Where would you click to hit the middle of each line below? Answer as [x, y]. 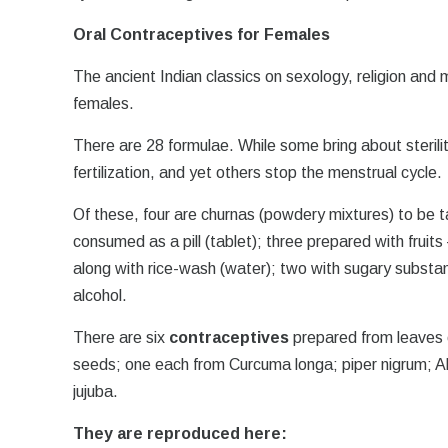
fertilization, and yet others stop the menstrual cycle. [258, 172]
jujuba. [96, 391]
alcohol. [100, 295]
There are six [121, 337]
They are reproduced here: [180, 433]
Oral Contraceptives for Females [202, 34]
